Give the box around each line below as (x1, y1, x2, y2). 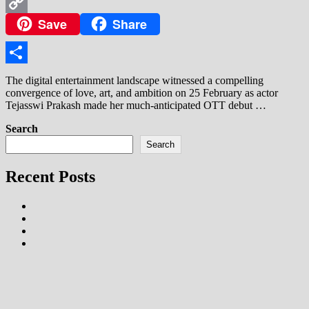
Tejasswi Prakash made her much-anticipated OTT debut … (6, 99, 266, 112)
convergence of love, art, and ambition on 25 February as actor (6, 87, 278, 99)
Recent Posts (6, 168, 95, 186)
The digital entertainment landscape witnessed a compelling (6, 74, 263, 87)
